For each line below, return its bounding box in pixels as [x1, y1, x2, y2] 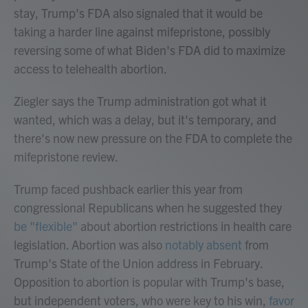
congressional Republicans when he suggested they [14, 199, 282, 215]
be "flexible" [14, 218, 78, 234]
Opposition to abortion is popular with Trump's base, [14, 274, 285, 289]
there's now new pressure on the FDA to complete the [14, 130, 292, 146]
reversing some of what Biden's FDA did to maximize [14, 42, 285, 58]
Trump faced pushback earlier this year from [14, 181, 243, 197]
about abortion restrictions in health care [78, 218, 291, 234]
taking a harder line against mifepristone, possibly [14, 23, 270, 39]
